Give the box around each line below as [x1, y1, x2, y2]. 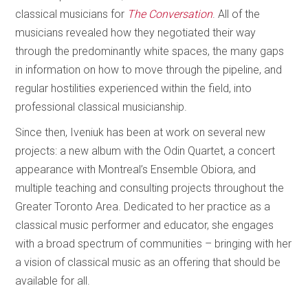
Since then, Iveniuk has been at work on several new [15, 125, 266, 139]
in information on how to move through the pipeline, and [15, 63, 283, 76]
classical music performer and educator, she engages [15, 218, 274, 232]
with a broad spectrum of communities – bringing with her [15, 236, 292, 250]
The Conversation [127, 7, 213, 21]
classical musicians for [15, 7, 128, 21]
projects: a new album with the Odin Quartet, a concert [15, 144, 276, 157]
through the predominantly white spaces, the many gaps [15, 44, 285, 58]
